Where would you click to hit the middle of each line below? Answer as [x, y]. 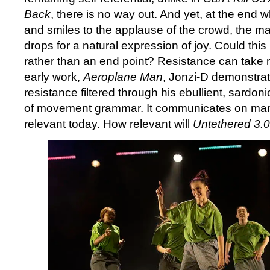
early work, [54, 77]
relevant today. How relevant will [108, 124]
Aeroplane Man [123, 77]
